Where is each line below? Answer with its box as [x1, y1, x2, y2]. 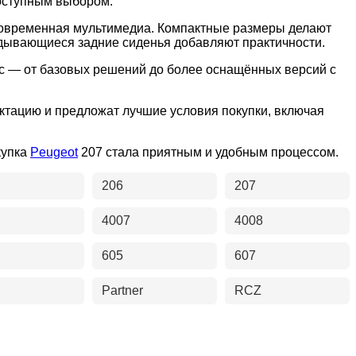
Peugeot [30, 145, 78, 160]
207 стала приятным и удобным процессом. [78, 145, 339, 160]
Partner [101, 284, 143, 298]
